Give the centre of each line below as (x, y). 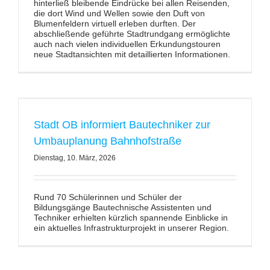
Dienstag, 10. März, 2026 (74, 158)
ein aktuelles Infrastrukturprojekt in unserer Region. (131, 228)
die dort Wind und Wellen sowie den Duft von (119, 13)
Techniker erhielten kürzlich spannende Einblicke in (130, 218)
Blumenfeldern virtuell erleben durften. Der (115, 24)
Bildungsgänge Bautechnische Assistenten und (122, 207)
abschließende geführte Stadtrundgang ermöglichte (132, 34)
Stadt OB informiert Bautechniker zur (122, 125)
